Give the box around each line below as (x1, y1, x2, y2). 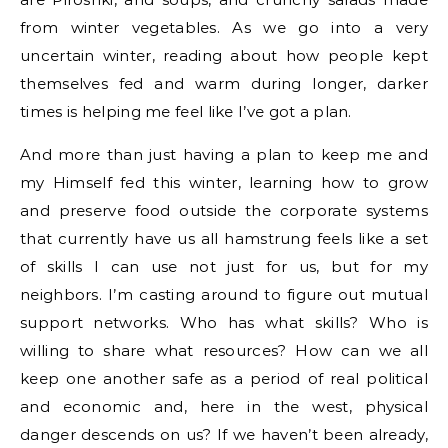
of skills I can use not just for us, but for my (20, 257, 428, 276)
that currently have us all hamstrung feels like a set (20, 229, 428, 248)
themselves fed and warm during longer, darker (20, 74, 428, 93)
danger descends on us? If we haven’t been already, (20, 425, 428, 444)
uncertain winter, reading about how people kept (20, 46, 428, 65)
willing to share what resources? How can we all (20, 341, 428, 360)
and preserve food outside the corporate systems (20, 201, 428, 220)
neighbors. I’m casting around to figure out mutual (20, 285, 428, 304)
